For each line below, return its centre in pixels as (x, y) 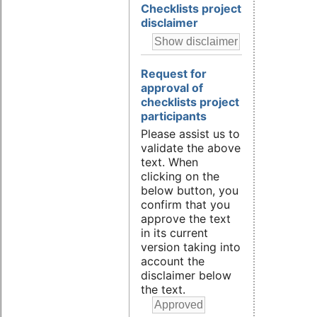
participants (174, 116)
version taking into (191, 247)
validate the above (191, 148)
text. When (169, 162)
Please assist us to (190, 133)
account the (173, 261)
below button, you (190, 190)
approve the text (186, 218)
